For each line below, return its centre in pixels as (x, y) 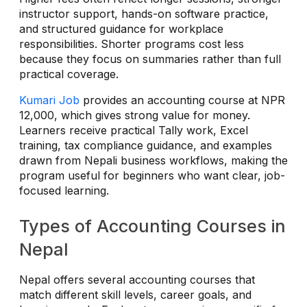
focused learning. (64, 190)
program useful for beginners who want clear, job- (152, 175)
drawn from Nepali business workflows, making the (153, 160)
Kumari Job (49, 100)
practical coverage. (69, 74)
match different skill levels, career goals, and (135, 294)
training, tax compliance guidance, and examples (146, 145)
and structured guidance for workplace (121, 28)
